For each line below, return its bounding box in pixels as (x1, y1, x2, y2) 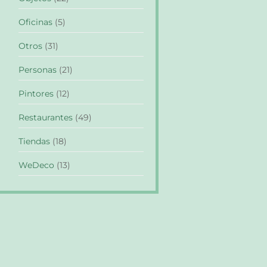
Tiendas (18, 136, 50, 146)
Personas (18, 64, 57, 74)
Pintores (18, 88, 54, 98)
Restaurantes (18, 112, 73, 122)
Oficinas (18, 17, 52, 27)
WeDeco (18, 160, 54, 170)
